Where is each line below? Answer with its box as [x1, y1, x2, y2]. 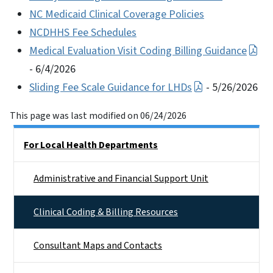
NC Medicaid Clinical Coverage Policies [29, 6, 204, 22]
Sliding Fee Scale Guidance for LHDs [29, 79, 192, 95]
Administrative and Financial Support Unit [34, 171, 208, 185]
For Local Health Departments [24, 138, 158, 152]
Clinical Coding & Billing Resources [34, 205, 178, 219]
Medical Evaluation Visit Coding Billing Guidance [29, 43, 247, 58]
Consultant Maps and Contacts [34, 238, 162, 252]
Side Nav [13, 129, 48, 143]
